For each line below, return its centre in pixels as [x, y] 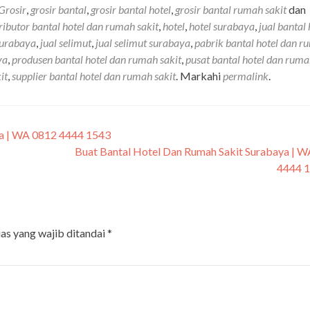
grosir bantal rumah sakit [231, 9]
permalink [246, 75]
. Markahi [199, 75]
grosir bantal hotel [131, 9]
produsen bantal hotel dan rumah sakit [97, 59]
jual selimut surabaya [143, 42]
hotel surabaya [222, 26]
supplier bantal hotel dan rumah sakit [94, 75]
